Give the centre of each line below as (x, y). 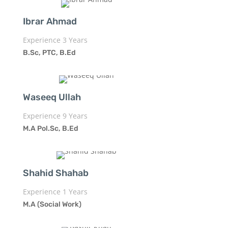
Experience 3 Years (55, 40)
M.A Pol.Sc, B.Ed (50, 128)
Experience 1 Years (55, 191)
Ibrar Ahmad (50, 21)
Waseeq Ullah (52, 97)
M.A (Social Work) (52, 204)
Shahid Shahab (55, 173)
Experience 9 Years (55, 116)
